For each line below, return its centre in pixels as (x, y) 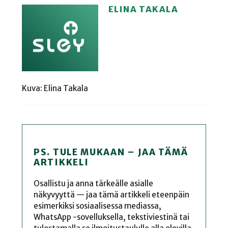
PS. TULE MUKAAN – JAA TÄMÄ (111, 152)
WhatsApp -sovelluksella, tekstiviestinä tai (112, 217)
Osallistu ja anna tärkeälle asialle (94, 184)
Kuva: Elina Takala (55, 88)
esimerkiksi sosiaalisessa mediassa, (98, 206)
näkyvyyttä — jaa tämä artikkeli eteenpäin (112, 195)
